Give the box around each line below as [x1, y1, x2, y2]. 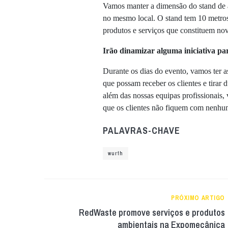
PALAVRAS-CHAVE [103, 124, 180, 137]
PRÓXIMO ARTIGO [171, 194, 225, 203]
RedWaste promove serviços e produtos [79, 206, 225, 219]
